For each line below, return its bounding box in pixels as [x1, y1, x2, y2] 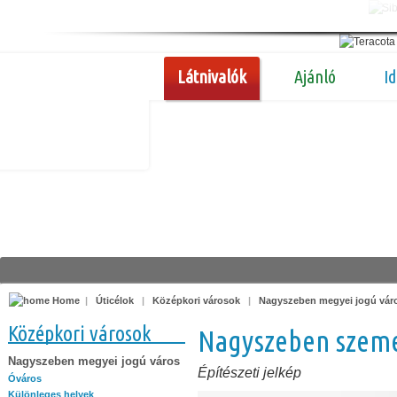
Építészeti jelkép [198, 364, 301, 380]
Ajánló [294, 66, 336, 87]
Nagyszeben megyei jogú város [8, 354, 180, 368]
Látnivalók [177, 66, 246, 87]
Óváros [8, 372, 42, 384]
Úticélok [96, 295, 134, 306]
